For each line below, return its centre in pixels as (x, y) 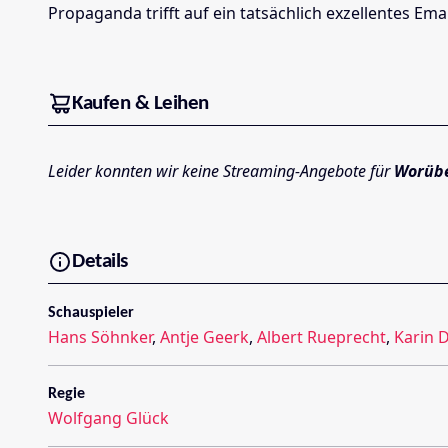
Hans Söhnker (100, 337)
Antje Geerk (204, 337)
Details (100, 261)
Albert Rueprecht (321, 337)
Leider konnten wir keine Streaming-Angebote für (221, 171)
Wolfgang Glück (108, 418)
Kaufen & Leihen (140, 103)
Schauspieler (91, 313)
